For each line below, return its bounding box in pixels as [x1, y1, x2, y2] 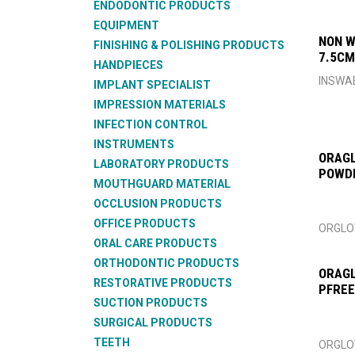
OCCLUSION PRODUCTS [94, 197, 222, 210]
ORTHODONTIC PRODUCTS [94, 257, 239, 269]
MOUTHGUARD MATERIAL [94, 177, 231, 190]
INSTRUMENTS [94, 138, 174, 151]
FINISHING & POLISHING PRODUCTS [94, 39, 284, 52]
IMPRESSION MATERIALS [94, 98, 226, 111]
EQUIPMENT [94, 19, 159, 32]
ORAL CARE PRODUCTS [94, 237, 217, 250]
